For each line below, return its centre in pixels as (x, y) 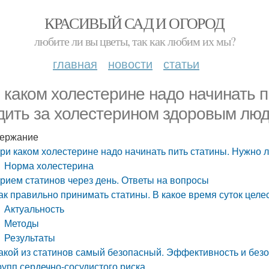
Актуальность (35, 209)
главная (75, 63)
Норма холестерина (49, 165)
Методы (22, 223)
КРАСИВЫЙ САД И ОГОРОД (134, 23)
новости (130, 63)
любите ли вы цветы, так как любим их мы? (134, 41)
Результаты (30, 237)
